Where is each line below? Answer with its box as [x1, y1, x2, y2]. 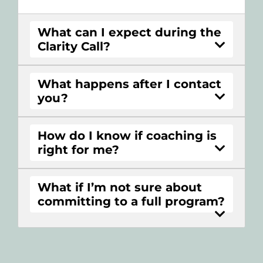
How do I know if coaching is [38, 128, 217, 143]
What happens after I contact [38, 76, 221, 91]
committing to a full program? [38, 194, 225, 208]
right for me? [38, 142, 119, 157]
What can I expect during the [38, 25, 221, 39]
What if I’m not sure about [38, 180, 202, 194]
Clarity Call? [38, 39, 110, 53]
